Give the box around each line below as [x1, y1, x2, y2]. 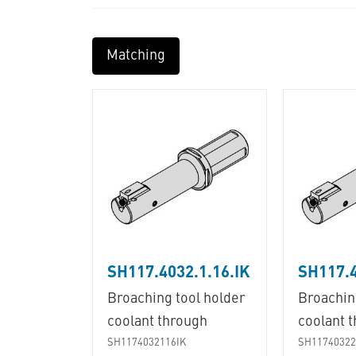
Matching [106, 48, 165, 64]
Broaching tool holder [106, 291, 246, 306]
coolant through [106, 314, 207, 329]
